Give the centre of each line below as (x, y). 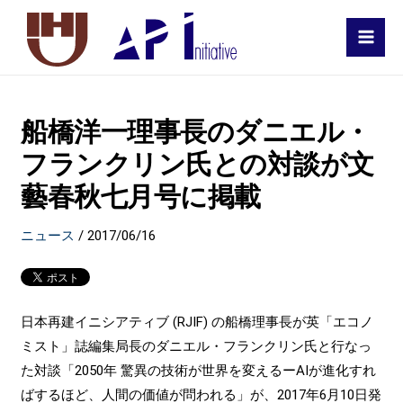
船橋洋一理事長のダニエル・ (196, 131)
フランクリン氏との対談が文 (197, 164)
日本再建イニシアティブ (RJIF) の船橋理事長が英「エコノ (197, 322)
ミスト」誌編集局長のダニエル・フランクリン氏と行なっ (197, 346)
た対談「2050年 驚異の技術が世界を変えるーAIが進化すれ (199, 370)
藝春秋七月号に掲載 (141, 196)
